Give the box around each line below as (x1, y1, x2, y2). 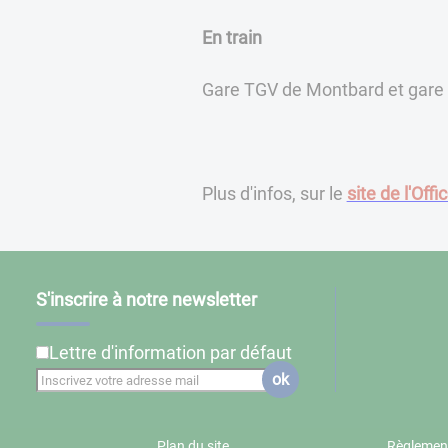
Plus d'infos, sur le (201, 183, 347, 205)
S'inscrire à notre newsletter (36, 289, 257, 311)
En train (201, 26, 262, 48)
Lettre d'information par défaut (49, 341, 292, 363)
